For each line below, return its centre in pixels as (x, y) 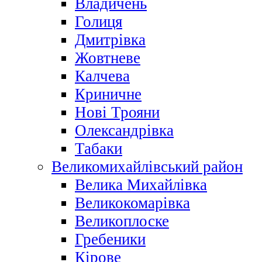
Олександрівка (124, 131)
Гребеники (110, 239)
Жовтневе (108, 58)
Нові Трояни (117, 113)
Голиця (99, 22)
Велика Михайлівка (141, 185)
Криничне (108, 94)
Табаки (99, 149)
